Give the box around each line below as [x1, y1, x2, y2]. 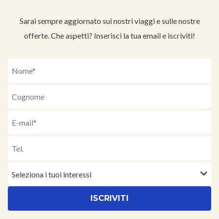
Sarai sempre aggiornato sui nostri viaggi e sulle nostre [19, 16, 200, 26]
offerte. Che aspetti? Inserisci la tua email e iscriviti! [24, 31, 195, 41]
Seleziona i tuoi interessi [12, 170, 91, 179]
